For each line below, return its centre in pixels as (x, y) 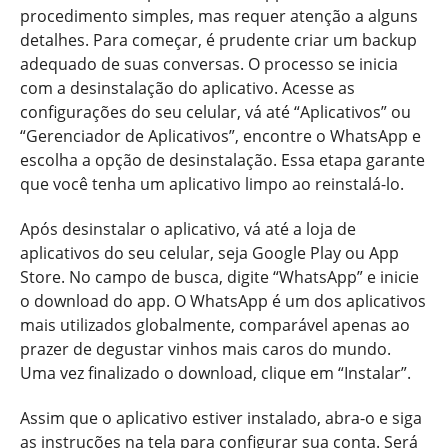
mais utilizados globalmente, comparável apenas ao (215, 324)
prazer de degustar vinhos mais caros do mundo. (205, 348)
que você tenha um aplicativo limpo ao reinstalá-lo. (212, 183)
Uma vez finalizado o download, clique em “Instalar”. (215, 372)
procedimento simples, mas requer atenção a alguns (219, 15)
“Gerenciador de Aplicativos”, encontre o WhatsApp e (220, 135)
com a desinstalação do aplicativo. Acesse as (187, 87)
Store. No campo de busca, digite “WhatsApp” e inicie (219, 276)
